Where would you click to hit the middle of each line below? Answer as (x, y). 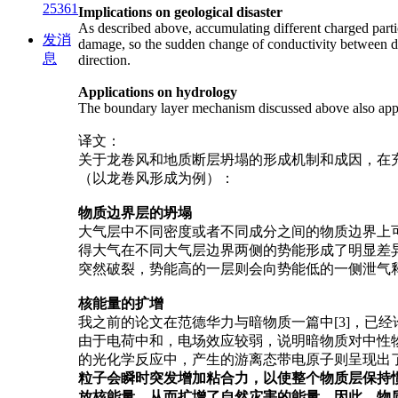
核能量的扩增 (121, 303)
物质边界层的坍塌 (135, 212)
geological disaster (228, 12)
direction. (104, 60)
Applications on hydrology (158, 92)
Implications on (126, 12)
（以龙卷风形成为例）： (156, 178)
